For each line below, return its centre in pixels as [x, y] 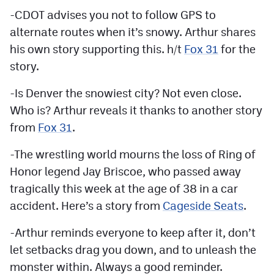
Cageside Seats [203, 206]
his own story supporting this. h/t [97, 49]
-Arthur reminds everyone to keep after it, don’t [133, 232]
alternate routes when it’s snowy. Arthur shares [133, 32]
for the [237, 49]
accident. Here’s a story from [86, 206]
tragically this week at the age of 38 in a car [124, 188]
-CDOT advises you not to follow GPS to [113, 15]
